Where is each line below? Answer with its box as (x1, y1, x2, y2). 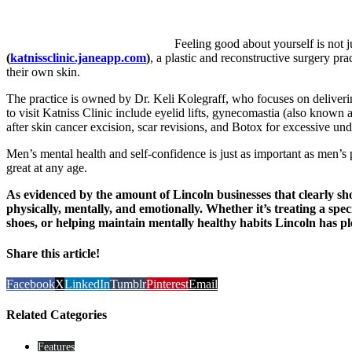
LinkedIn (64, 277, 110, 291)
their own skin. (6, 64, 80, 79)
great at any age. (6, 160, 87, 174)
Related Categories (6, 308, 107, 322)
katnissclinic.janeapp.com (10, 50, 146, 64)
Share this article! (6, 246, 100, 260)
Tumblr (110, 277, 146, 291)
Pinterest (146, 277, 189, 291)
